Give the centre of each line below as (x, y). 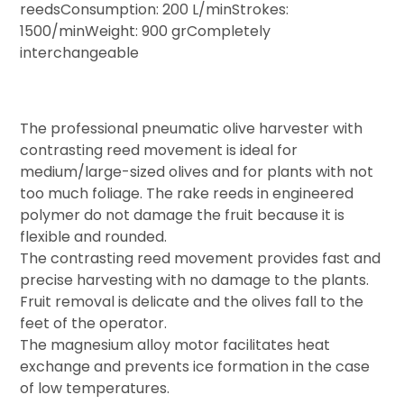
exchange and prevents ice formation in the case (195, 366)
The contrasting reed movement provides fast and (201, 258)
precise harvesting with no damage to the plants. (195, 280)
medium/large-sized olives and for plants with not (197, 171)
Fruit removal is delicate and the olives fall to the (192, 301)
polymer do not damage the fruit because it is (183, 215)
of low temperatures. (95, 388)
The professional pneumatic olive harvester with (192, 128)
